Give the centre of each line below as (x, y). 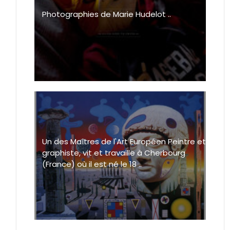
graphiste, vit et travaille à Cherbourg (114, 153)
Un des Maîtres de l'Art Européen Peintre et (124, 142)
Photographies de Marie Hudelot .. (107, 14)
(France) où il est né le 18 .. (92, 164)
